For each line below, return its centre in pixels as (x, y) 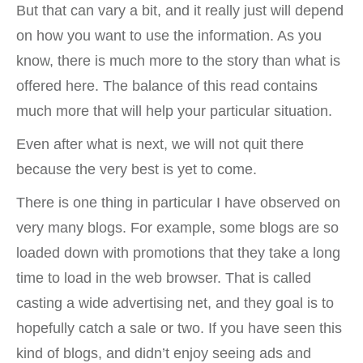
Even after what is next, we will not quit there (160, 144)
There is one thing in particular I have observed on (178, 203)
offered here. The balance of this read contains (167, 86)
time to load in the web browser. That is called (164, 278)
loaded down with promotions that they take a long (178, 253)
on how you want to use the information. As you (169, 36)
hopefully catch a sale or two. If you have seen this (179, 328)
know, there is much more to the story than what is (178, 61)
